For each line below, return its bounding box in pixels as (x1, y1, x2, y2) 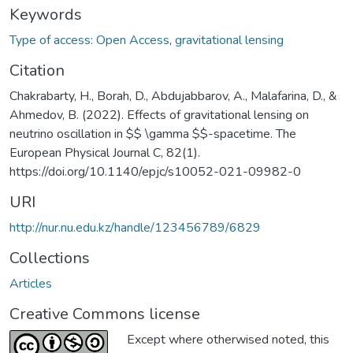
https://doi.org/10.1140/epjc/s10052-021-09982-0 (9, 162, 301, 180)
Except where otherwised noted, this (127, 330, 329, 348)
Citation (9, 59, 65, 81)
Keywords (9, 3, 82, 25)
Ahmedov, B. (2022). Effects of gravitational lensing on (9, 106, 309, 124)
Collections (9, 247, 90, 269)
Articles (9, 274, 52, 292)
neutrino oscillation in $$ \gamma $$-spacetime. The (9, 124, 296, 143)
